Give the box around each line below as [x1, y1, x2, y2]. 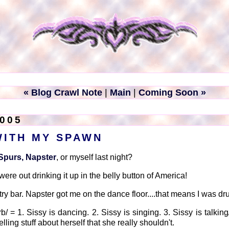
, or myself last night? [56, 153, 132, 162]
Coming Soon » [138, 87, 206, 98]
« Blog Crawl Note [23, 87, 102, 98]
